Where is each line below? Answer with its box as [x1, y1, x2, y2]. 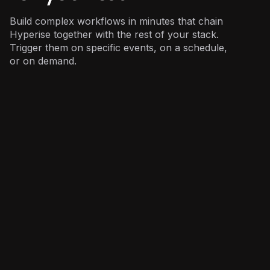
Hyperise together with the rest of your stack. [10, 28, 219, 40]
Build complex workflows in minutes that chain [10, 14, 223, 27]
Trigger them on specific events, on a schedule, [10, 41, 227, 54]
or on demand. [10, 54, 77, 67]
